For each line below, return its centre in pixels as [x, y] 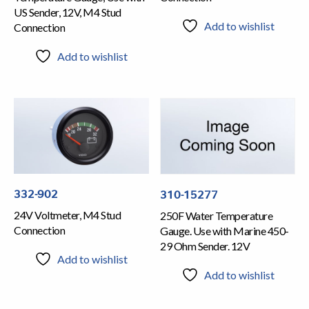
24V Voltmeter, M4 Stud [67, 215]
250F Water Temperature [217, 216]
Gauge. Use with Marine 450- [225, 231]
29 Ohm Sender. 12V [205, 246]
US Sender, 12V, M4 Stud [68, 12]
